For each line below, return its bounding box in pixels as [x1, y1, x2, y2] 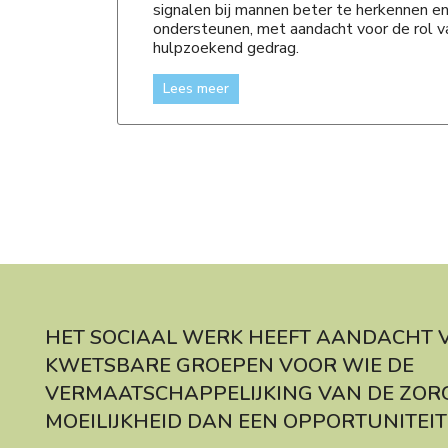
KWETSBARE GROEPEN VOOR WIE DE [45, 352, 414, 379]
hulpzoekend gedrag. [153, 37, 299, 59]
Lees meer [163, 79, 229, 98]
